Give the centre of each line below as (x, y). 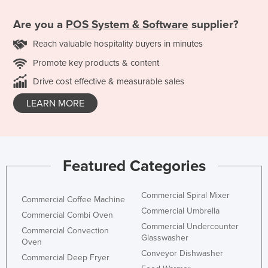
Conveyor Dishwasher (182, 254)
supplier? (214, 24)
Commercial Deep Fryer (66, 258)
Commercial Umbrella (180, 211)
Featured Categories (134, 166)
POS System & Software (127, 24)
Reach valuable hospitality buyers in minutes (118, 43)
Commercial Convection (65, 231)
